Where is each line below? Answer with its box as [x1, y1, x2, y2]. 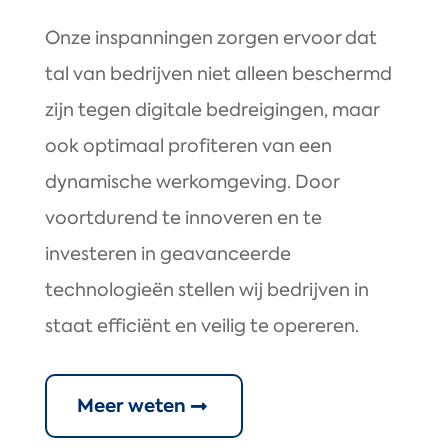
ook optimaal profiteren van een [44, 134, 332, 159]
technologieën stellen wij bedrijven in [44, 278, 369, 303]
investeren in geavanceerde [44, 242, 291, 267]
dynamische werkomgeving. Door [44, 170, 339, 195]
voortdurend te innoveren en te [44, 206, 322, 231]
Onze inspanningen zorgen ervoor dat [44, 26, 377, 51]
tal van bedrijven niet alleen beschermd [44, 62, 392, 87]
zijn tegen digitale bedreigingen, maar [44, 98, 379, 123]
